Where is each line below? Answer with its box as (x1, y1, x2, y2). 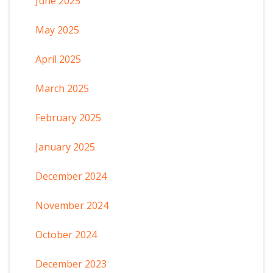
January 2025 (35, 140, 95, 154)
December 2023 (35, 257, 107, 271)
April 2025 (35, 52, 81, 66)
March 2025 (35, 81, 89, 95)
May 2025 (35, 23, 79, 37)
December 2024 (35, 169, 107, 183)
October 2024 (35, 227, 97, 241)
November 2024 (35, 198, 108, 212)
